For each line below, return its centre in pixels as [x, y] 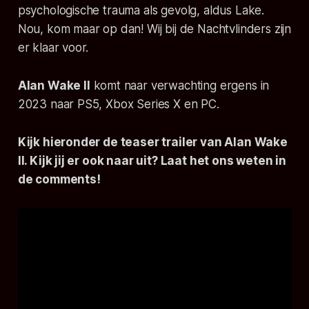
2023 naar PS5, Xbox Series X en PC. [118, 104]
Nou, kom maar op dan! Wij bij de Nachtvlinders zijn [154, 29]
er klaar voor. [53, 48]
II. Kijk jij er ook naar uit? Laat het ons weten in [152, 161]
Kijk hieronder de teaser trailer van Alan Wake [152, 142]
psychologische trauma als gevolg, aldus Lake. [141, 11]
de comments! [59, 180]
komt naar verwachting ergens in [180, 86]
